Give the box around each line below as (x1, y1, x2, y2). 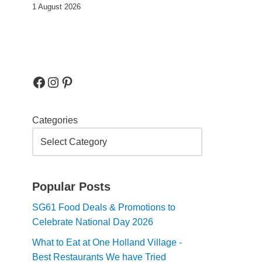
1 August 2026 (32, 2, 81, 11)
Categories (32, 115, 78, 125)
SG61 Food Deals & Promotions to (32, 202, 175, 212)
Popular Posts (32, 180, 111, 193)
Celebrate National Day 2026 (32, 217, 153, 227)
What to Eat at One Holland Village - (32, 237, 182, 247)
